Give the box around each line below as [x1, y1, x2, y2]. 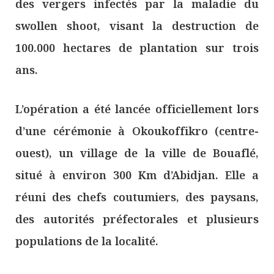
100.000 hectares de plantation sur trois [15, 40, 259, 56]
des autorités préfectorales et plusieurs [15, 212, 259, 227]
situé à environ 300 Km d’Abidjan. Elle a [15, 168, 259, 183]
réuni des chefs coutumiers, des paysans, [15, 190, 259, 205]
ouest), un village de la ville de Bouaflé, [15, 146, 259, 161]
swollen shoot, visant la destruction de [15, 18, 259, 34]
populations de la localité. [15, 234, 158, 249]
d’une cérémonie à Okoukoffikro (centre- [15, 124, 259, 139]
